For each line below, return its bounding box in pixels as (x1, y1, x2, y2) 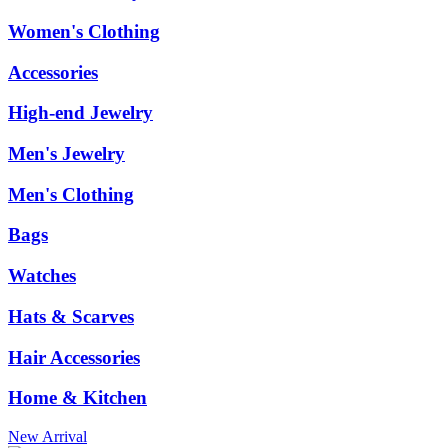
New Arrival (8, 428, 87, 446)
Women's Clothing (8, 20, 160, 42)
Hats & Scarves (8, 305, 134, 327)
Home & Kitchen (8, 387, 147, 409)
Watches (8, 265, 76, 287)
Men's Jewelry (8, 143, 125, 165)
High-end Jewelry (8, 102, 153, 124)
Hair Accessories (8, 346, 140, 368)
